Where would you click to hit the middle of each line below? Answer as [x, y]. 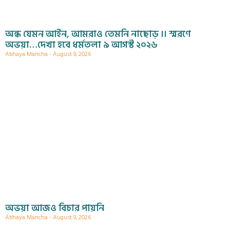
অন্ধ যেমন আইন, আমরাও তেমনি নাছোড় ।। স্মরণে [98, 34]
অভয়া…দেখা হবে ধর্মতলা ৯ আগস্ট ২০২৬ [81, 45]
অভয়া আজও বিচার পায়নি [55, 208]
